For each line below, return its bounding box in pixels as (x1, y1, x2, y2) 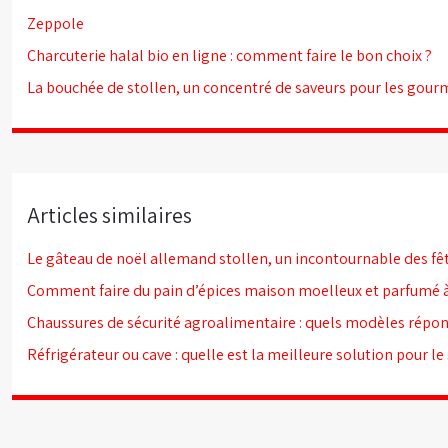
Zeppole (27, 13, 84, 34)
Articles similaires (27, 201, 192, 229)
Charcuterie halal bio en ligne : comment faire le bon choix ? (27, 45, 432, 66)
